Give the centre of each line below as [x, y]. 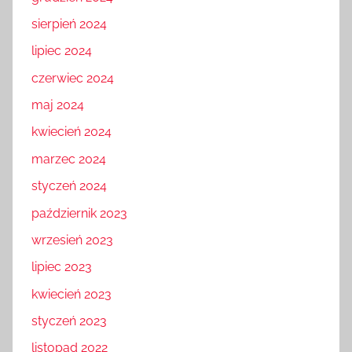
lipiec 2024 [62, 51]
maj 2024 [58, 105]
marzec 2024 [69, 159]
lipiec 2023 [62, 267]
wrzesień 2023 [72, 240]
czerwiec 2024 [73, 78]
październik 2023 [79, 213]
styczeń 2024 [69, 186]
